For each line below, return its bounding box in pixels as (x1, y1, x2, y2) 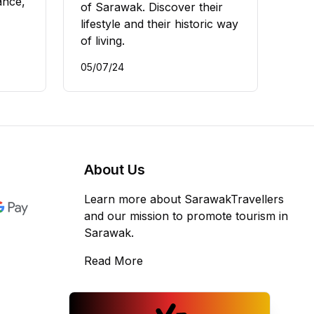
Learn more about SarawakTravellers (84, 192, 284, 207)
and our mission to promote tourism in (84, 209, 288, 224)
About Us (84, 161, 145, 179)
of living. (81, 34, 125, 48)
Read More (84, 254, 143, 268)
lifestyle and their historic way (81, 17, 238, 32)
